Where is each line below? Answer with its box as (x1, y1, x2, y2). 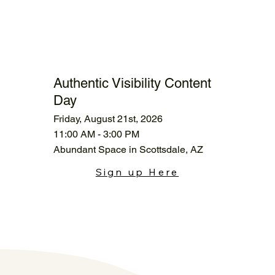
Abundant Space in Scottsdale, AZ (53, 143, 203, 155)
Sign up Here (95, 165, 179, 178)
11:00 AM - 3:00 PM (53, 128, 139, 140)
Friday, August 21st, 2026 (53, 112, 163, 125)
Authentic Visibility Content (53, 75, 211, 91)
